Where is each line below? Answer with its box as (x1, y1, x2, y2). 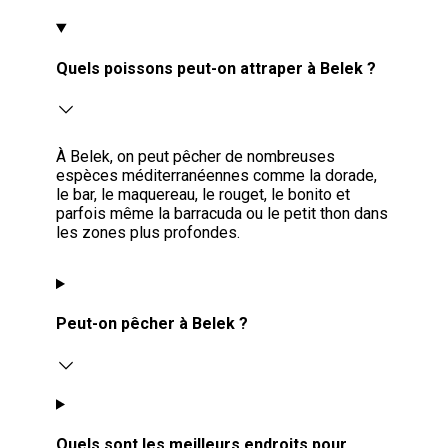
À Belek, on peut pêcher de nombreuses (56, 147, 335, 167)
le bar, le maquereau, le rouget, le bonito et (56, 185, 350, 205)
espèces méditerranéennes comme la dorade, (56, 166, 377, 186)
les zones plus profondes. (56, 223, 240, 243)
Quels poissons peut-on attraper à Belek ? (56, 58, 376, 78)
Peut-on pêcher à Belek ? (56, 314, 248, 334)
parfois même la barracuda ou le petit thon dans (56, 204, 388, 224)
